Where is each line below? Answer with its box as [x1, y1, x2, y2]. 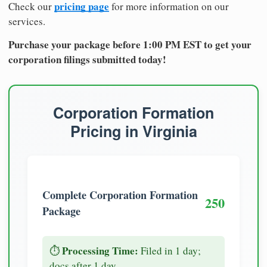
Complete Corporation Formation [42, 187, 198, 203]
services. [8, 14, 45, 28]
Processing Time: [62, 243, 138, 258]
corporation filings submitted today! [8, 51, 166, 67]
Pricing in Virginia [70, 120, 197, 142]
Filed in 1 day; [138, 243, 201, 257]
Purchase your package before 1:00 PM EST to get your [8, 36, 252, 52]
